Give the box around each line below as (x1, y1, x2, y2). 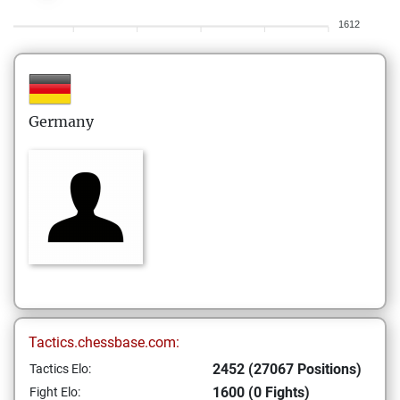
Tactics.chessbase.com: (29, 334, 179, 351)
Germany (29, 112, 94, 130)
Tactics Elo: (29, 362, 91, 376)
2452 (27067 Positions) (212, 361, 362, 378)
